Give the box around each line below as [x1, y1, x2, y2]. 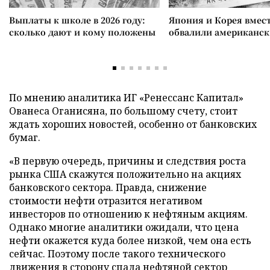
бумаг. [9, 131, 40, 144]
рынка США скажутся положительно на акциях [9, 168, 241, 181]
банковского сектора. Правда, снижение [9, 181, 207, 194]
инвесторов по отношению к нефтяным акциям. [9, 207, 248, 221]
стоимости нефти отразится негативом [9, 194, 202, 207]
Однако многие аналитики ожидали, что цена [9, 221, 239, 234]
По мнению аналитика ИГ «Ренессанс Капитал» [9, 91, 243, 104]
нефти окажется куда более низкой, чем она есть [9, 234, 251, 247]
